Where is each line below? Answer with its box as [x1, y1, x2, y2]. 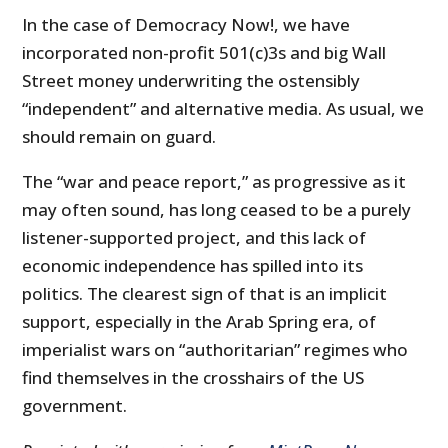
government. [22, 394, 128, 418]
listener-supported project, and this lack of [22, 226, 367, 250]
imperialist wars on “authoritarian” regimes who [22, 338, 409, 362]
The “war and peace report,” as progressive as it [22, 170, 407, 194]
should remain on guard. [22, 125, 217, 149]
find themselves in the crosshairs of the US [22, 366, 365, 390]
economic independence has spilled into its [22, 254, 364, 278]
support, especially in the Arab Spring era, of [22, 310, 377, 334]
